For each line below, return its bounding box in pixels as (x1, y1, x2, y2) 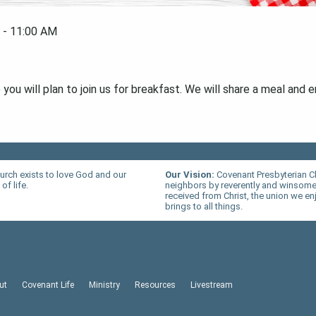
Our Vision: (164, 169, 217, 181)
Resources (135, 279, 176, 290)
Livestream (190, 279, 233, 290)
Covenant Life (22, 279, 74, 290)
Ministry (89, 279, 120, 290)
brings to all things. (164, 201, 243, 212)
